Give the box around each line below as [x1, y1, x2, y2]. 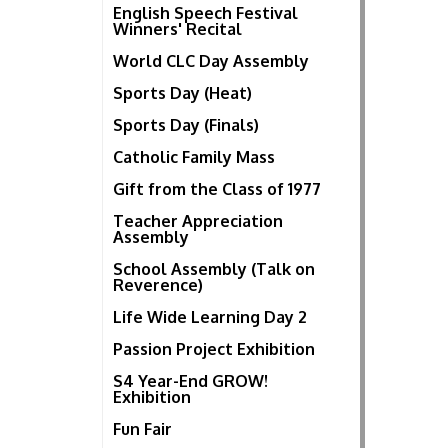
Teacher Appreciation [113, 211, 283, 232]
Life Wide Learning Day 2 [113, 307, 307, 328]
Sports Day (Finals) [113, 115, 259, 136]
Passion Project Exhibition [113, 339, 315, 360]
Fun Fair [113, 419, 172, 440]
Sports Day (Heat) [113, 83, 252, 104]
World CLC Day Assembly [113, 51, 309, 72]
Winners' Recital [113, 19, 242, 40]
